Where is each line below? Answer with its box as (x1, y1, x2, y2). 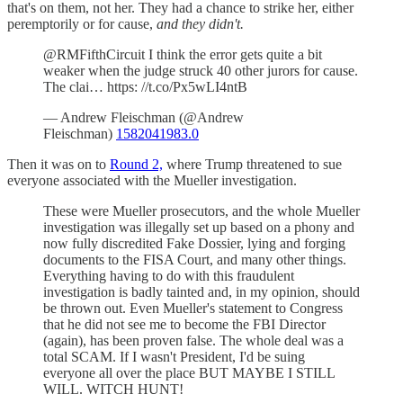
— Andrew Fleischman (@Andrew (43, 110, 244, 126)
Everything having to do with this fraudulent (43, 268, 294, 284)
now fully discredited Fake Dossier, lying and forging (43, 236, 345, 252)
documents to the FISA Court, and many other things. (43, 252, 346, 268)
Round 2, (110, 157, 163, 173)
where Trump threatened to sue (163, 157, 342, 173)
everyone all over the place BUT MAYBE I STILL (43, 365, 335, 381)
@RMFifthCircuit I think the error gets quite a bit (43, 47, 322, 63)
